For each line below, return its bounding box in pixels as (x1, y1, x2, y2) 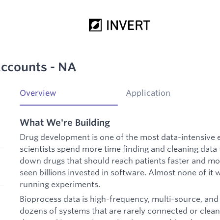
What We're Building (20, 116, 110, 128)
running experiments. (20, 179, 100, 190)
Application (126, 88, 170, 98)
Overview (20, 88, 56, 98)
